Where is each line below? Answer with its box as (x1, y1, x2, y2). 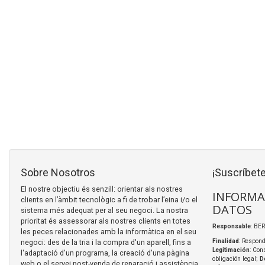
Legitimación (212, 246, 250, 253)
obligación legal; (212, 255, 260, 262)
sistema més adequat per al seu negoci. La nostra (21, 205, 188, 215)
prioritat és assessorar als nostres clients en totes (21, 216, 190, 225)
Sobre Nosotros (21, 166, 95, 179)
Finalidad (212, 237, 239, 244)
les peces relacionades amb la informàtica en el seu (21, 227, 196, 236)
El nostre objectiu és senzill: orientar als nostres (21, 184, 183, 193)
